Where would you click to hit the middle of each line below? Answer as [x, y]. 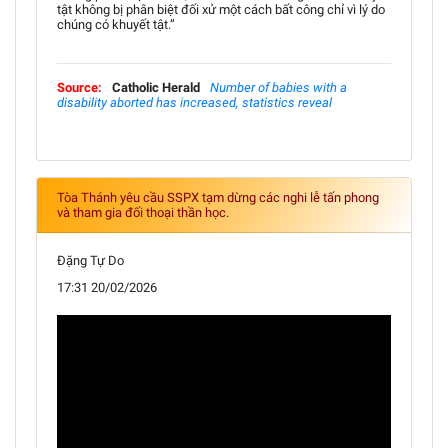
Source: [79, 87]
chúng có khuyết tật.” [116, 24]
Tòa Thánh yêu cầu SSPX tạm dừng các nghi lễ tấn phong [218, 197]
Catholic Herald [156, 87]
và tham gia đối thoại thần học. [143, 212]
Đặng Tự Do [90, 260]
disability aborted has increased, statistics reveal [194, 102]
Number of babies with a [278, 87]
